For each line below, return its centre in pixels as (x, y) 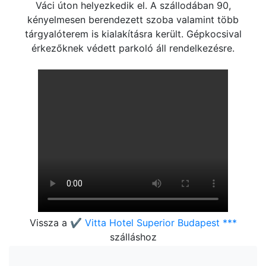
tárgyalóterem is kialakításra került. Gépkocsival (133, 34)
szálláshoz (133, 237)
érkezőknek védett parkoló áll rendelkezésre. (133, 48)
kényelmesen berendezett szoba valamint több (133, 20)
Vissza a (50, 223)
